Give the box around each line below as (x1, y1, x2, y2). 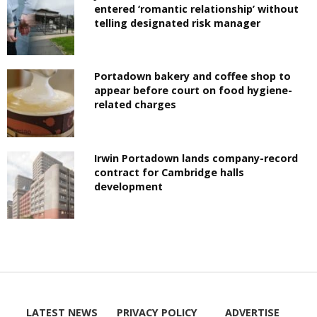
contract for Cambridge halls (94, 165, 245, 179)
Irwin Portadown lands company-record (94, 151, 299, 165)
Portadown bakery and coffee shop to (94, 69, 292, 83)
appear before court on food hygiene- (94, 83, 293, 98)
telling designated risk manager (94, 16, 261, 30)
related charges (94, 98, 177, 112)
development (94, 179, 163, 193)
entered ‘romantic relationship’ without (94, 2, 299, 16)
